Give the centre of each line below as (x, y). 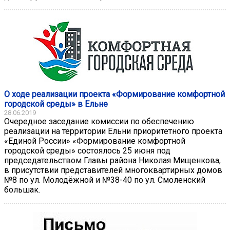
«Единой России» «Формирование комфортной (95, 141)
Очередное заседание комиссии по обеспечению (99, 121)
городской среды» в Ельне (56, 104)
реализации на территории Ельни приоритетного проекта (113, 131)
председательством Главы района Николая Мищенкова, (112, 160)
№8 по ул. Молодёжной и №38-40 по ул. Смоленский (105, 180)
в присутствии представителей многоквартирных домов (113, 170)
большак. (22, 189)
